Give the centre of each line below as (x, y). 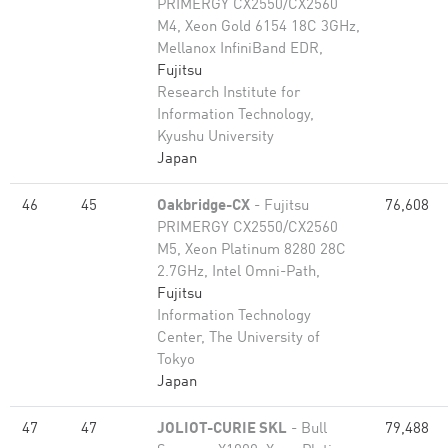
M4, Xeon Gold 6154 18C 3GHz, (258, 27)
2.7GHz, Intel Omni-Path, (238, 272)
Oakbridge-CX (203, 206)
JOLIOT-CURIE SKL (222, 429)
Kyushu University (215, 137)
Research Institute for (228, 93)
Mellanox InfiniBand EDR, (240, 49)
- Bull (307, 429)
